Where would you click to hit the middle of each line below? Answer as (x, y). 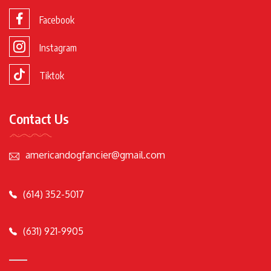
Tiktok (52, 75)
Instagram (58, 47)
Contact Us (39, 118)
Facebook (57, 20)
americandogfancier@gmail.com (95, 155)
